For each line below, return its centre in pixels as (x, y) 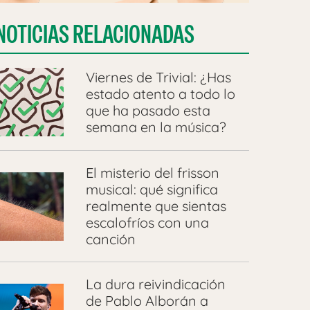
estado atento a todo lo (160, 93)
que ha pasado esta (148, 110)
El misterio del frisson (152, 173)
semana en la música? (156, 127)
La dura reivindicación (155, 284)
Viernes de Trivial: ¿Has (158, 77)
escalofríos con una (147, 223)
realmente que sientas (156, 206)
